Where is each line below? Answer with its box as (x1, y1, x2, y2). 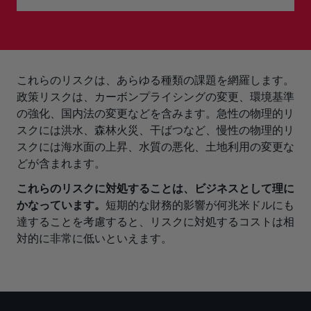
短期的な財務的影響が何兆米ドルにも (106, 199, 294, 212)
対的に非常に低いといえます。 (17, 232, 172, 245)
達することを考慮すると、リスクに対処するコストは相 (17, 215, 294, 228)
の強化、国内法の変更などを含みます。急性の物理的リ (17, 107, 294, 120)
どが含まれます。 (17, 157, 106, 170)
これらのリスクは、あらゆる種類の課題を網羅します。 (17, 74, 294, 87)
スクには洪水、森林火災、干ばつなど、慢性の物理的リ (17, 124, 294, 137)
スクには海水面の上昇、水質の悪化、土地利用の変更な (17, 140, 294, 153)
